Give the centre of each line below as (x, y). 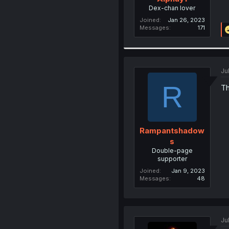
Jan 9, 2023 (188, 171)
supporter (172, 159)
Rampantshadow (172, 131)
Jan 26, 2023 (186, 20)
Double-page (172, 151)
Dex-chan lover (172, 8)
